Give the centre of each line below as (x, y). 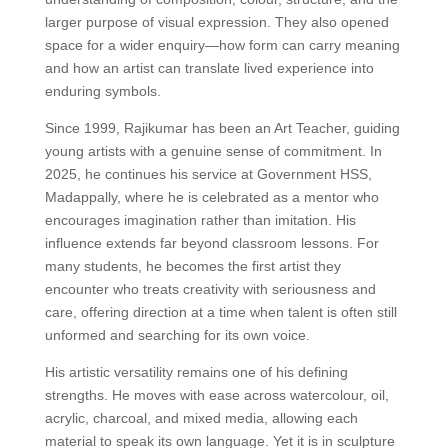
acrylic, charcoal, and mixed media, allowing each (201, 418)
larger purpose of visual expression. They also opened (216, 22)
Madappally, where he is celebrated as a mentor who (211, 197)
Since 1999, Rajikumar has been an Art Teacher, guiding (222, 128)
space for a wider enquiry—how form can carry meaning (222, 45)
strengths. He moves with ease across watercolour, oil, (216, 395)
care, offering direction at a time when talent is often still (220, 312)
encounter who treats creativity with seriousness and (210, 289)
